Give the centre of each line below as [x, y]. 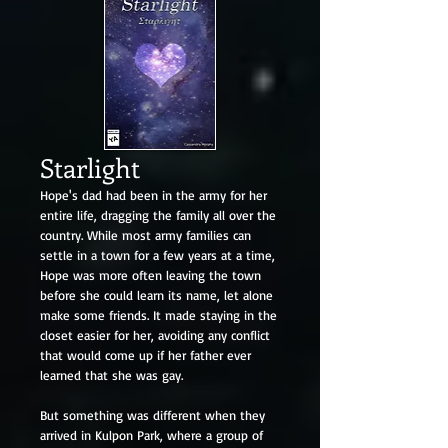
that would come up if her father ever [145, 355]
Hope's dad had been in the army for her [153, 195]
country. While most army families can [145, 235]
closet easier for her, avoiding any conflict [155, 335]
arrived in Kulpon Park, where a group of [151, 435]
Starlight [90, 167]
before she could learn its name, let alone [156, 295]
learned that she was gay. [111, 375]
